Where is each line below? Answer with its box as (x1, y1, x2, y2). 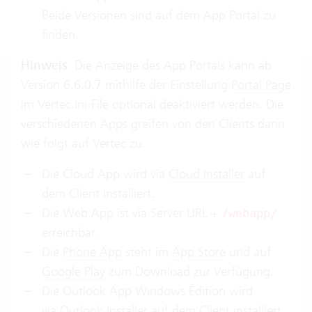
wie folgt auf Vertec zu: (21, 135, 146, 152)
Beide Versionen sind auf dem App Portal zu (42, 7, 276, 24)
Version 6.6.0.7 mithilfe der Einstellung (21, 77, 231, 93)
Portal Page (231, 77, 291, 93)
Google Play (42, 263, 105, 280)
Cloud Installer (169, 166, 244, 182)
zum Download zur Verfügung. (105, 263, 274, 280)
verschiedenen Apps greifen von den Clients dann (21, 116, 285, 132)
